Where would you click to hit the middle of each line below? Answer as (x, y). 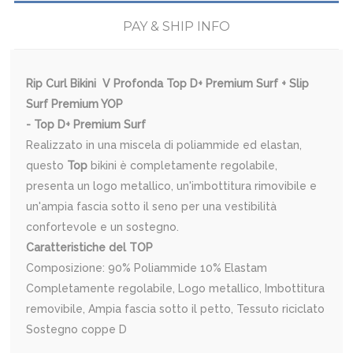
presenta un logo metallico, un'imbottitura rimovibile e (172, 186)
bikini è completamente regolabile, (184, 166)
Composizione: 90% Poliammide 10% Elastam (147, 268)
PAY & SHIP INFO (176, 27)
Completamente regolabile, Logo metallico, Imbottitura (176, 289)
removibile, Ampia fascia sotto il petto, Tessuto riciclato (176, 309)
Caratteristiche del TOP (90, 248)
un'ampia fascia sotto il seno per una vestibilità (152, 207)
